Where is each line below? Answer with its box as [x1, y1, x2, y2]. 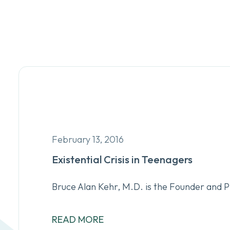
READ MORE [52, 214, 104, 226]
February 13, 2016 [52, 133, 124, 145]
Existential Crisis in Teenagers [52, 152, 193, 166]
